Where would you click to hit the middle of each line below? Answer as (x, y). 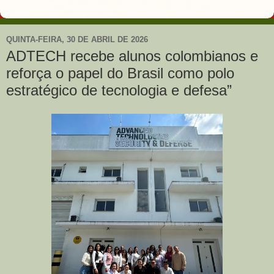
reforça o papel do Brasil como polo (120, 73)
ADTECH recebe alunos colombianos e (132, 56)
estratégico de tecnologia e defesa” (119, 90)
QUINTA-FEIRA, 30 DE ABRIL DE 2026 (77, 39)
